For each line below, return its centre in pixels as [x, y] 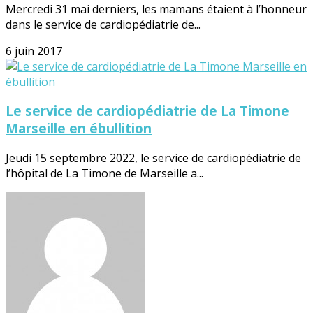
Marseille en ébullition [79, 129]
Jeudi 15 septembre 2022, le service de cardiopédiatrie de [153, 158]
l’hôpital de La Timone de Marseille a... [104, 174]
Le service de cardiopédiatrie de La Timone [147, 111]
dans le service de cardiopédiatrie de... [103, 24]
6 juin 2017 [34, 51]
